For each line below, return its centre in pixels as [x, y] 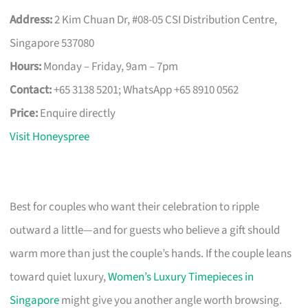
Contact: [31, 90]
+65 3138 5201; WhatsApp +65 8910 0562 [145, 90]
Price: [24, 113]
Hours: [26, 66]
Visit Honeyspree [50, 136]
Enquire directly [77, 113]
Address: [31, 20]
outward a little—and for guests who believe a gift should [145, 230]
